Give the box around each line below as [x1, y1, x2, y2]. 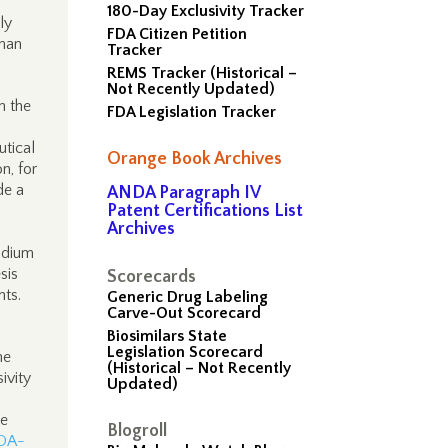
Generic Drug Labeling [107, 288, 269, 306]
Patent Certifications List [107, 201, 304, 221]
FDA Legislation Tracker [107, 103, 277, 121]
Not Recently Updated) [107, 80, 276, 98]
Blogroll [107, 421, 168, 441]
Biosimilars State [107, 327, 228, 345]
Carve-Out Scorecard [107, 304, 262, 322]
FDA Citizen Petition [107, 25, 248, 43]
